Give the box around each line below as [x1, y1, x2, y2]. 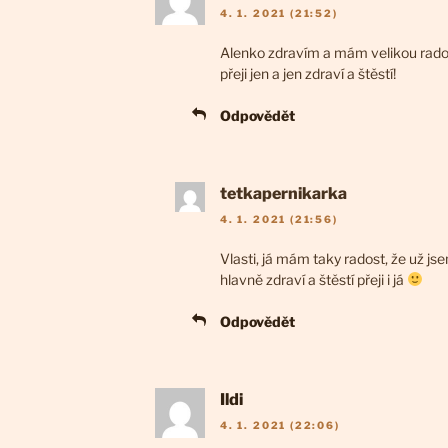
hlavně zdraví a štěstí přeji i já [220, 271, 407, 289]
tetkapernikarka [220, 183, 347, 203]
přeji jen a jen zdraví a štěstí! [220, 64, 396, 82]
